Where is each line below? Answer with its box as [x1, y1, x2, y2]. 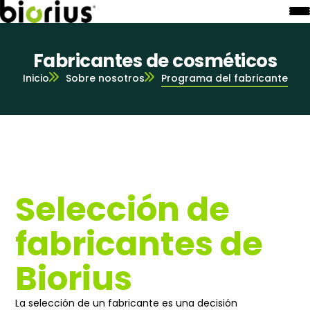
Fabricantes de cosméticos [33, 48, 277, 73]
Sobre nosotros [65, 71, 145, 85]
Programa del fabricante [161, 71, 288, 85]
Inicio [22, 71, 49, 85]
